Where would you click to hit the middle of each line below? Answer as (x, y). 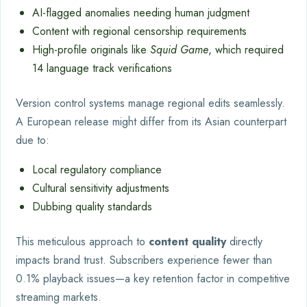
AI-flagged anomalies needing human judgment (141, 12)
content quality (187, 241)
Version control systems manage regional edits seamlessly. (150, 103)
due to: (33, 140)
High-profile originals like (91, 49)
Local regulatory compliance (97, 169)
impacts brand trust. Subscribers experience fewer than (144, 260)
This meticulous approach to (82, 241)
